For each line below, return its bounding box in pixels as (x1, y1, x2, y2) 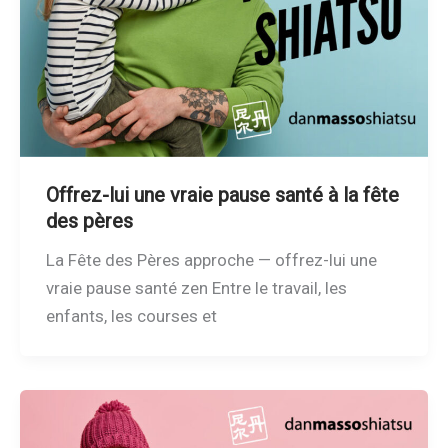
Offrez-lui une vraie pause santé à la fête (45, 183, 399, 208)
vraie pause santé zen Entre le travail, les (45, 278, 347, 299)
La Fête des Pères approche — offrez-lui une (45, 250, 377, 271)
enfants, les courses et (45, 306, 217, 327)
